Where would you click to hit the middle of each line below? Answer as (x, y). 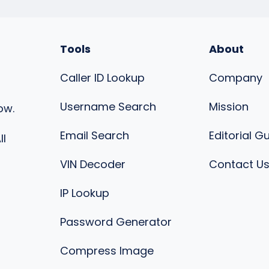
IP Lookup (85, 193)
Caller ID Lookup (102, 78)
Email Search (95, 135)
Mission (229, 107)
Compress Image (107, 251)
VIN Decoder (93, 164)
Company (236, 78)
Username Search (108, 107)
